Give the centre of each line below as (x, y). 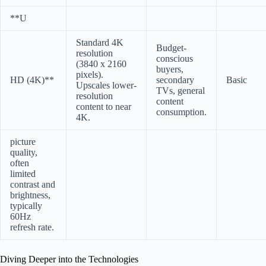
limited (23, 173)
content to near (104, 106)
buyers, (170, 69)
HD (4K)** (32, 80)
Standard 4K (100, 42)
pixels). (90, 74)
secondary (175, 80)
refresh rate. (32, 227)
